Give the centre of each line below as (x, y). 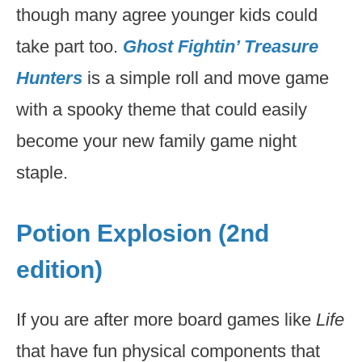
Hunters (49, 78)
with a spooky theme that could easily (162, 109)
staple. (42, 173)
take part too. (69, 46)
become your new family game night (156, 141)
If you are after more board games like (166, 320)
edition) (59, 269)
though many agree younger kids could (167, 15)
